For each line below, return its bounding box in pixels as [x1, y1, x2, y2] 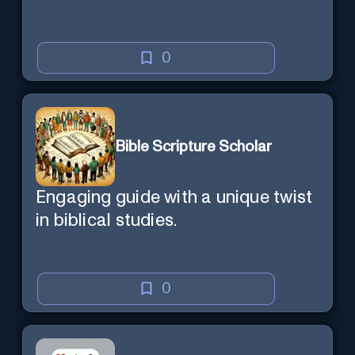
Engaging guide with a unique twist [36, 189, 313, 208]
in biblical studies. [36, 212, 177, 231]
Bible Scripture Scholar [115, 139, 272, 155]
